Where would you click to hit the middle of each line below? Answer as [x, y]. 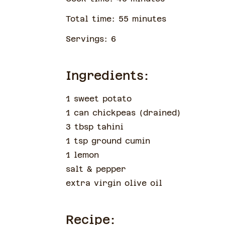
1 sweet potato [98, 99]
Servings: [88, 39]
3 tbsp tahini [94, 127]
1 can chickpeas [102, 113]
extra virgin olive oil [114, 183]
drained [160, 113]
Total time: [92, 19]
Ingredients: [107, 76]
